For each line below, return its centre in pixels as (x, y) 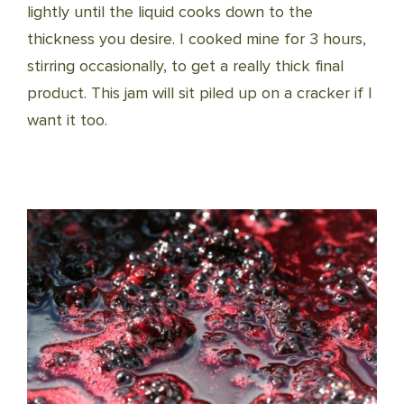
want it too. (67, 120)
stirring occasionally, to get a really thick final (185, 66)
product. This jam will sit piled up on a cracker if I (200, 93)
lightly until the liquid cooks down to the (170, 12)
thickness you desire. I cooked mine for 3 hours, (197, 39)
